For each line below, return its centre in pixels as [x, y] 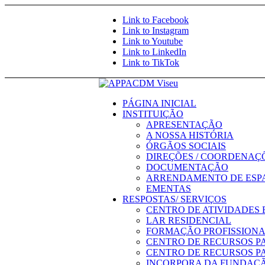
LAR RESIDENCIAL [189, 220]
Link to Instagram [156, 30]
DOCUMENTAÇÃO [187, 167]
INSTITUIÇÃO [153, 114]
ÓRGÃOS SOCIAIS [186, 146]
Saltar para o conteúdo [46, 9]
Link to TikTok [151, 62]
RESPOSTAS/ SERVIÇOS [174, 199]
